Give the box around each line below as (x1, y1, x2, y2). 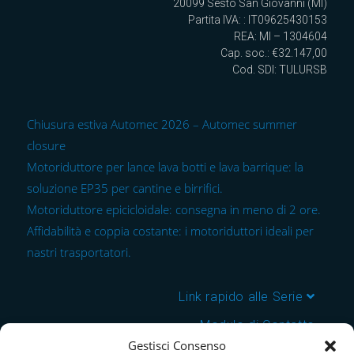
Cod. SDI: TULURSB (232, 62, 327, 76)
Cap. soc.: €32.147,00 (220, 46, 327, 59)
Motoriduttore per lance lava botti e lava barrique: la (27, 158, 304, 175)
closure (27, 137, 66, 153)
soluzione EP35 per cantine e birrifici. (27, 179, 224, 196)
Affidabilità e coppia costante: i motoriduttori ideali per (27, 222, 314, 239)
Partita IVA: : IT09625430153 (187, 13, 327, 26)
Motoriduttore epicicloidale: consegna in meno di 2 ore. (27, 201, 322, 217)
